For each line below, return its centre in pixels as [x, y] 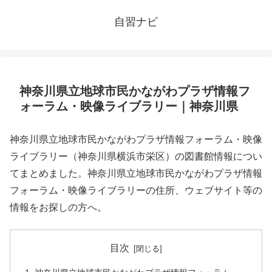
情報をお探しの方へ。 [58, 207]
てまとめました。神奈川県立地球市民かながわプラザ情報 [136, 173]
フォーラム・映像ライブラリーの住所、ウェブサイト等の [136, 190]
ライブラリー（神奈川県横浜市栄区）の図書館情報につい [136, 156]
